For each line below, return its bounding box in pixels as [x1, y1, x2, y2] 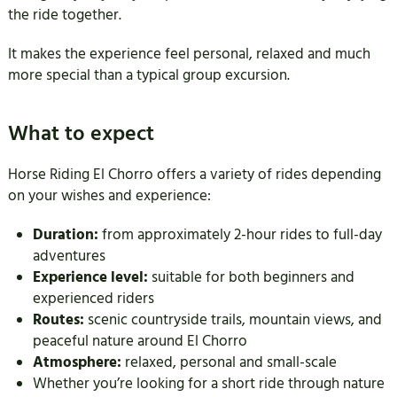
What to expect [7, 119, 154, 150]
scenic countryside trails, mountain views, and [83, 309, 382, 331]
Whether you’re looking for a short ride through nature [32, 373, 385, 395]
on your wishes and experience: [7, 185, 211, 207]
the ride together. [7, 4, 121, 27]
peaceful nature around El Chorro [32, 331, 247, 353]
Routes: [32, 309, 84, 331]
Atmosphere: [32, 352, 121, 374]
